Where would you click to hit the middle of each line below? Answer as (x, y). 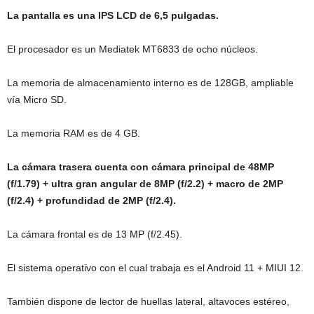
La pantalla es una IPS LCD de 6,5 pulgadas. (113, 15)
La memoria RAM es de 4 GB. (74, 133)
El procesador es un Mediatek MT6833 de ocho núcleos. (132, 49)
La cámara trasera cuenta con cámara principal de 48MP (141, 167)
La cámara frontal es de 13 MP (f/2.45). (95, 234)
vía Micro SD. (37, 100)
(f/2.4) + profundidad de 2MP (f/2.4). (91, 200)
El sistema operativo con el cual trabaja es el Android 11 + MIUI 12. (155, 268)
